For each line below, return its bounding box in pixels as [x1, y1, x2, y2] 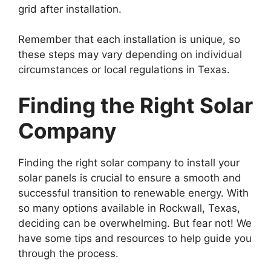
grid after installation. [18, 2, 122, 15]
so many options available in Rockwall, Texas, [18, 202, 240, 214]
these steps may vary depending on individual [18, 48, 242, 60]
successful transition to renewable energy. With [18, 187, 249, 199]
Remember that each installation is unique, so [18, 33, 240, 45]
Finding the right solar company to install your [18, 157, 240, 169]
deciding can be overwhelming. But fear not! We [18, 217, 252, 229]
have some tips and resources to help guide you [18, 232, 252, 244]
